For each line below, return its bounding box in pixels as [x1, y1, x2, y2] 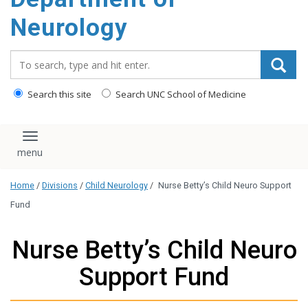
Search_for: [10, 49, 71, 65]
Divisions [42, 180, 78, 191]
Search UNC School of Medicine [113, 88, 246, 100]
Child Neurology [85, 180, 148, 191]
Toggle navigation [29, 133, 133, 149]
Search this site [25, 88, 91, 100]
